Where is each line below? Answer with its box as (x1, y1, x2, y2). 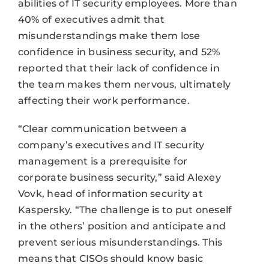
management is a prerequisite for (17, 155, 188, 167)
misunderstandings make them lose (17, 29, 201, 41)
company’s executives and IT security (17, 139, 205, 151)
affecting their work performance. (17, 94, 190, 106)
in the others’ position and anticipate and (17, 220, 226, 232)
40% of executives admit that (17, 13, 165, 25)
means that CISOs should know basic (17, 252, 204, 264)
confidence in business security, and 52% (17, 46, 220, 58)
